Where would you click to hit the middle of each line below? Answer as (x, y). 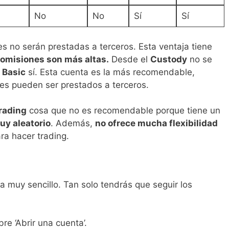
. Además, (73, 123)
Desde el (130, 59)
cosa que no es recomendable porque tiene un (123, 111)
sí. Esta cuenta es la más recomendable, (110, 72)
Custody (169, 59)
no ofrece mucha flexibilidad (156, 123)
